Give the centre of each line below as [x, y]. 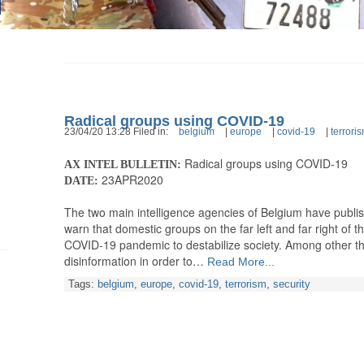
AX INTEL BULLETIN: [124, 165]
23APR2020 [131, 180]
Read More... [239, 262]
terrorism [246, 285]
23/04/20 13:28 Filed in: [117, 132]
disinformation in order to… [134, 261]
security [292, 285]
